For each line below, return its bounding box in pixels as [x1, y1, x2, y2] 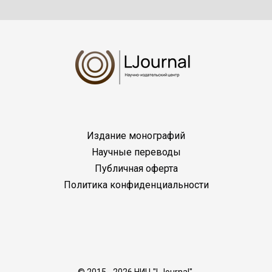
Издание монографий [87, 129, 185, 141]
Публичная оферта [94, 162, 178, 174]
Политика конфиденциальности [63, 178, 209, 191]
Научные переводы [91, 146, 181, 158]
